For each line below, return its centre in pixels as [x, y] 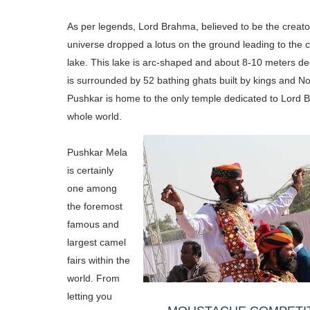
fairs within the [99, 260]
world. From [93, 278]
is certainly [90, 170]
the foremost [95, 206]
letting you [90, 296]
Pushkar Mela [97, 152]
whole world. [94, 116]
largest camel [97, 242]
